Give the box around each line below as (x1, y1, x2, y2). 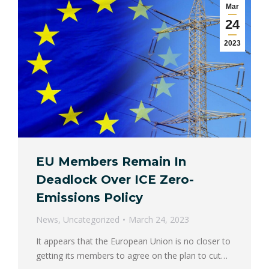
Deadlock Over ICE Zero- (36, 172, 194, 187)
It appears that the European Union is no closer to (36, 235, 231, 247)
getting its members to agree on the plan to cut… (36, 250, 228, 262)
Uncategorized (63, 214, 119, 226)
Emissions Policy (36, 190, 143, 205)
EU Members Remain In (36, 154, 186, 169)
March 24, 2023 (128, 214, 189, 226)
